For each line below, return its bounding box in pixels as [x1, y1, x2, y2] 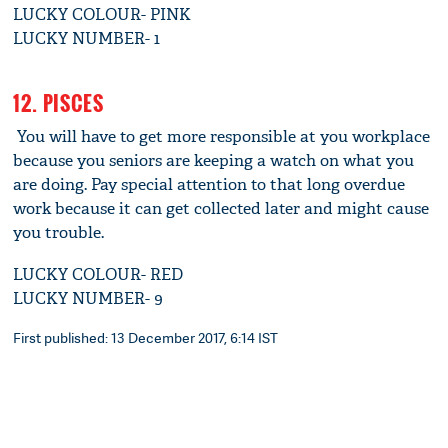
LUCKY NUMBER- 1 [13, 28, 161, 50]
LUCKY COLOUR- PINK [13, 4, 192, 26]
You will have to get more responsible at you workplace [13, 126, 431, 148]
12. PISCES [13, 88, 104, 119]
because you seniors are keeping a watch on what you [13, 150, 415, 172]
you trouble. [13, 222, 105, 244]
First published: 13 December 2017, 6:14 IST [13, 328, 279, 348]
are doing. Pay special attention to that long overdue [13, 174, 406, 196]
